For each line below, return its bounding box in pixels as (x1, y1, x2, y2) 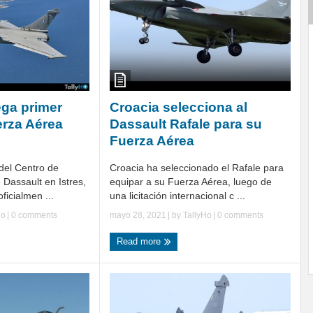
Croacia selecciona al (110, 99, 247, 115)
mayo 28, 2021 (110, 210, 166, 220)
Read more (117, 235, 163, 247)
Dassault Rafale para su (110, 116, 262, 131)
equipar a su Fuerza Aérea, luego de (110, 175, 272, 187)
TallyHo (183, 210, 212, 220)
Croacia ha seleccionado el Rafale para (110, 161, 284, 173)
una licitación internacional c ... (110, 189, 245, 201)
